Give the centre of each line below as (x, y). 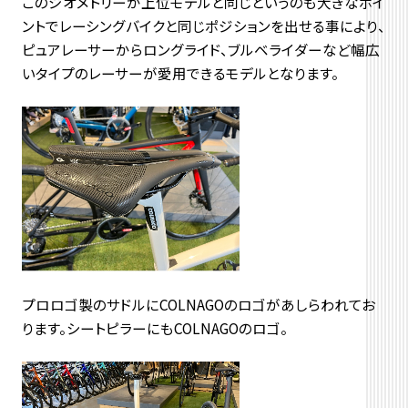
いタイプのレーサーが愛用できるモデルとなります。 (180, 73)
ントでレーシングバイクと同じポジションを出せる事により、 (203, 26)
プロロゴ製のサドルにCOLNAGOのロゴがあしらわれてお (198, 304)
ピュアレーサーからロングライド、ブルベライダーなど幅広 (200, 50)
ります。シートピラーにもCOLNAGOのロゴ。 (154, 327)
